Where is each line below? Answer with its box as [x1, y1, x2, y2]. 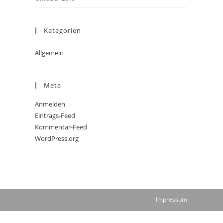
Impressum [156, 195, 187, 204]
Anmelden [35, 100, 65, 109]
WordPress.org [35, 134, 79, 143]
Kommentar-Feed [35, 122, 87, 131]
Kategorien [44, 26, 81, 35]
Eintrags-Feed [35, 111, 75, 120]
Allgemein [35, 48, 64, 57]
